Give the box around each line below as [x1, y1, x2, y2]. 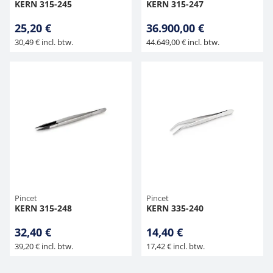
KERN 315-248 [15, 202, 72, 214]
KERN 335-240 [146, 202, 204, 214]
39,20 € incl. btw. [15, 241, 73, 252]
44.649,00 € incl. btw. [146, 37, 219, 48]
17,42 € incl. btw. [146, 241, 205, 252]
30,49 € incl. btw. [15, 37, 73, 48]
